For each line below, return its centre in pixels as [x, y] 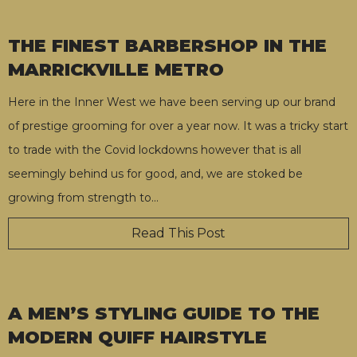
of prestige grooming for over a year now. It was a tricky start [178, 126]
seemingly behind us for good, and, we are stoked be [155, 174]
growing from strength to [80, 198]
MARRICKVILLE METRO [116, 70]
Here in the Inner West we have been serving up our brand [172, 102]
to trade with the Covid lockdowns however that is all [155, 150]
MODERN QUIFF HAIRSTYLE [137, 338]
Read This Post [178, 233]
